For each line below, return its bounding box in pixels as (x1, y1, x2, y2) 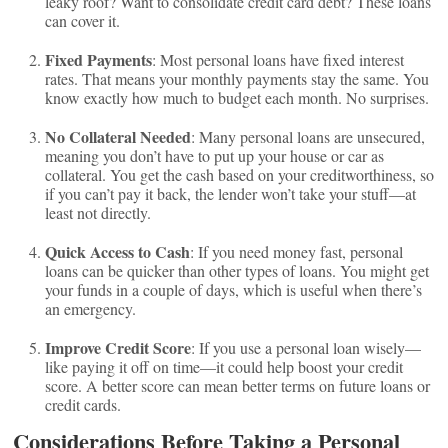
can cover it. (45, 10, 121, 31)
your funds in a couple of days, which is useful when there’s (45, 279, 423, 300)
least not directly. (45, 202, 152, 223)
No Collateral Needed (45, 125, 192, 148)
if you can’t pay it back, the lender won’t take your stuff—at (45, 183, 417, 204)
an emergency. (45, 298, 137, 319)
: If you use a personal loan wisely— (191, 337, 422, 358)
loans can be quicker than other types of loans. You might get (45, 260, 430, 281)
